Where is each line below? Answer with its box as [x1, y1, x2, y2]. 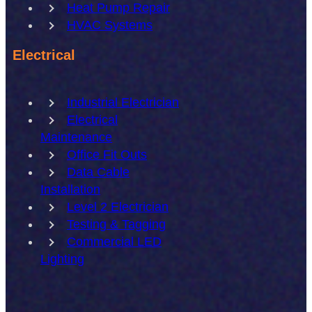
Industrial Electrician [67, 95, 179, 109]
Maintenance [40, 130, 112, 144]
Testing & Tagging [67, 217, 166, 231]
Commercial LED [67, 235, 162, 249]
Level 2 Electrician [67, 200, 169, 214]
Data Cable [67, 165, 130, 179]
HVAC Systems [67, 18, 153, 32]
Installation [40, 182, 100, 196]
